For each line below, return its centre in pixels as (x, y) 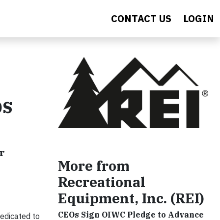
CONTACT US (141, 18)
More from (94, 166)
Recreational (102, 182)
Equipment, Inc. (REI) (131, 198)
